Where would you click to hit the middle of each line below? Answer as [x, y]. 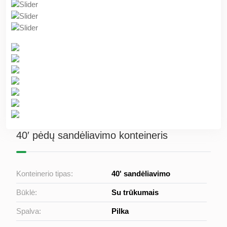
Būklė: [27, 193]
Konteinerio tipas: [45, 174]
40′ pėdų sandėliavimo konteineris [92, 136]
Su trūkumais [135, 193]
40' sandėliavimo [141, 174]
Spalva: [29, 211]
